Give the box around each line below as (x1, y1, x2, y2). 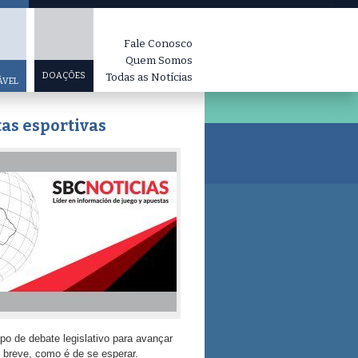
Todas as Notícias (105, 70, 193, 84)
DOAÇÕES (42, 70, 86, 81)
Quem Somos (125, 54, 193, 67)
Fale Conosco (124, 37, 193, 50)
